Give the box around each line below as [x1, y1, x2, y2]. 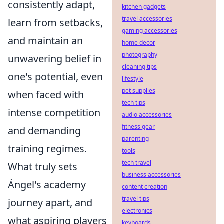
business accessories [122, 170, 181, 179]
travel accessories [122, 14, 172, 23]
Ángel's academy [8, 178, 86, 191]
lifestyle [122, 74, 143, 83]
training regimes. [8, 142, 87, 155]
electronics [122, 206, 152, 215]
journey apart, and [8, 196, 92, 209]
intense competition [8, 106, 100, 119]
